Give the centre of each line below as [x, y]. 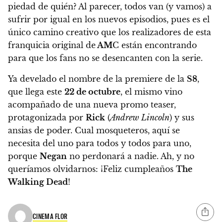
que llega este [36, 92]
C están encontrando [155, 45]
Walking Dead [38, 182]
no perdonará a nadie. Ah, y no [131, 156]
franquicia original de [52, 45]
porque [24, 156]
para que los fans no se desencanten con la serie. [105, 58]
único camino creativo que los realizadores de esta [110, 32]
